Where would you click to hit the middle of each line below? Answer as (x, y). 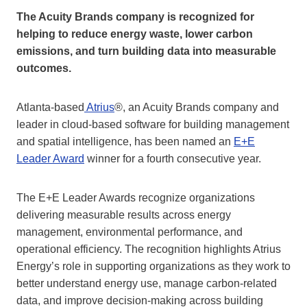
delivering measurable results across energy (124, 215)
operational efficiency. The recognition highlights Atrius (149, 249)
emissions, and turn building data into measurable (146, 51)
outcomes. (44, 69)
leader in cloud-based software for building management (153, 125)
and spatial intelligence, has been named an (125, 142)
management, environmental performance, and (130, 232)
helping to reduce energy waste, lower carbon (135, 34)
